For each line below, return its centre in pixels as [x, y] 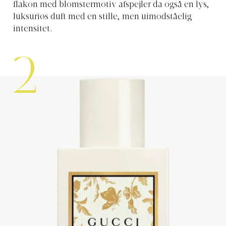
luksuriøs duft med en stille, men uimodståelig [102, 17]
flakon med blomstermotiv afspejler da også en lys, [111, 5]
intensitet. [33, 30]
